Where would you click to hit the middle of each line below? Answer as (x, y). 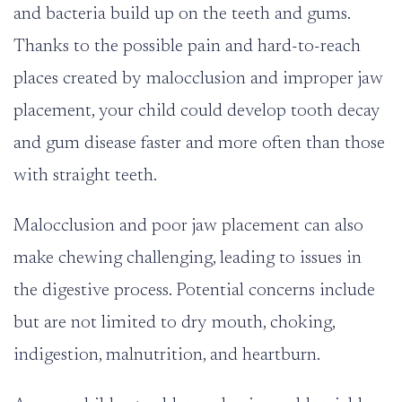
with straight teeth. (85, 176)
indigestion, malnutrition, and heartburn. (169, 356)
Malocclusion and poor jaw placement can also (188, 227)
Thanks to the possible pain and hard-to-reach (187, 47)
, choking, (299, 323)
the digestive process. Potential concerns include (194, 291)
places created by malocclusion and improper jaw (198, 79)
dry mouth (222, 323)
